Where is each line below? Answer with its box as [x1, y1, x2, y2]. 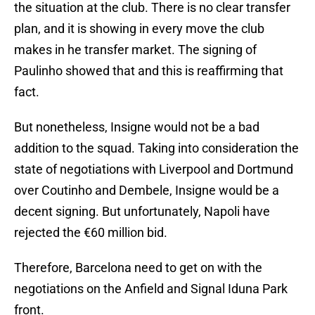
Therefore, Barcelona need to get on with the [14, 260, 262, 276]
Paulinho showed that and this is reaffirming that [14, 63, 283, 79]
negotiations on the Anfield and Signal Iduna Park [14, 281, 288, 297]
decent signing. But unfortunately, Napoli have [14, 204, 270, 219]
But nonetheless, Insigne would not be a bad [14, 120, 259, 135]
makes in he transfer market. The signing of [14, 42, 257, 58]
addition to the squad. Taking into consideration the [14, 141, 299, 156]
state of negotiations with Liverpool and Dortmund [14, 162, 293, 177]
